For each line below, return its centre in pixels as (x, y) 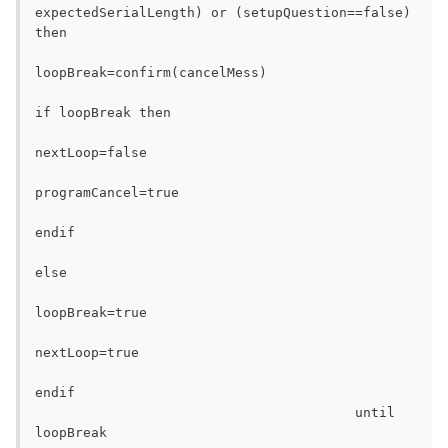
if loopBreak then (103, 113)
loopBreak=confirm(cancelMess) (151, 73)
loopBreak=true (91, 313)
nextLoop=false (91, 153)
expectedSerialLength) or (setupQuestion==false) (223, 13)
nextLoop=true (87, 353)
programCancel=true (107, 193)
